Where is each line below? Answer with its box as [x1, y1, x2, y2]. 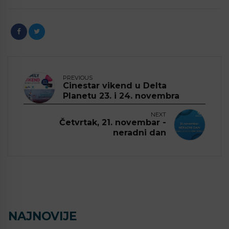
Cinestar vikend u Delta [63, 81, 167, 91]
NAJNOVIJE [8, 209, 77, 224]
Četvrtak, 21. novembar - [59, 118, 166, 128]
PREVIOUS [63, 74, 93, 82]
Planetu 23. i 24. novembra [63, 91, 179, 101]
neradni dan [113, 128, 166, 138]
